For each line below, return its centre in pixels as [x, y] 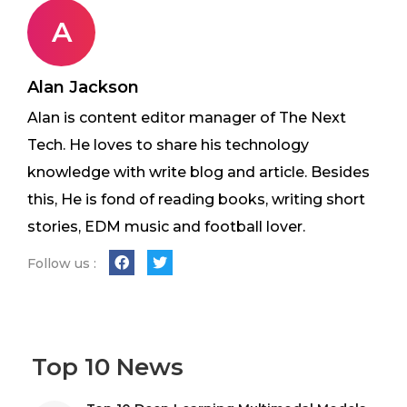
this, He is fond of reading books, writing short [196, 200]
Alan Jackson [83, 88]
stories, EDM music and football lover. [166, 227]
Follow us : [62, 264]
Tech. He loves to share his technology [168, 145]
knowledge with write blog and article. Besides [199, 173]
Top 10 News [108, 367]
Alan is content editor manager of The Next [187, 118]
